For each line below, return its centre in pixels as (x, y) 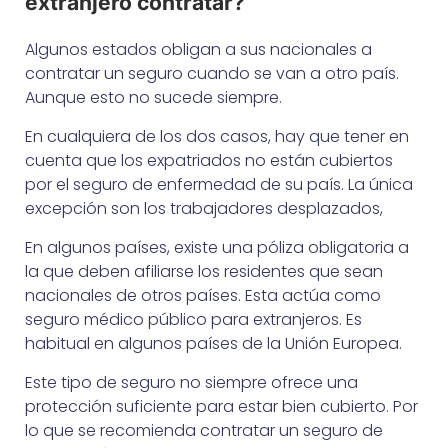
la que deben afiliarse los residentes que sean (204, 271)
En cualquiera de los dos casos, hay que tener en (217, 136)
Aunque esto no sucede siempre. (153, 97)
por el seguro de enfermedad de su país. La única (219, 184)
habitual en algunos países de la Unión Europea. (213, 343)
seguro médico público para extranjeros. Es (193, 319)
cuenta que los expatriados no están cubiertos (209, 160)
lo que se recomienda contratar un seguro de (204, 430)
